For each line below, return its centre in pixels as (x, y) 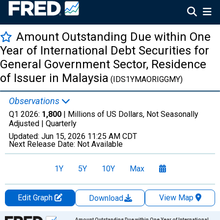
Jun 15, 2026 (63, 136)
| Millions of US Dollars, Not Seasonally (130, 114)
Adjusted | (27, 124)
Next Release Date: (43, 144)
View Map (176, 198)
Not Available (100, 144)
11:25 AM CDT (112, 136)
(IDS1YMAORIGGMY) (146, 79)
